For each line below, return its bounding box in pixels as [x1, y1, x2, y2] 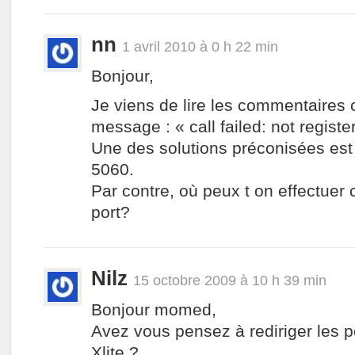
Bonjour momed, [91, 300, 216, 319]
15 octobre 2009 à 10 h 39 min [133, 272, 326, 288]
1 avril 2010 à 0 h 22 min [122, 38, 278, 55]
